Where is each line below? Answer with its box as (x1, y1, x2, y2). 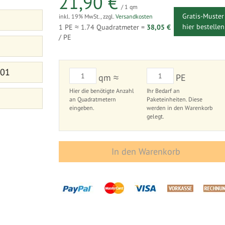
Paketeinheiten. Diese (146, 95, 202, 103)
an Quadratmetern (69, 95, 117, 103)
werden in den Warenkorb (146, 104, 212, 111)
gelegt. (146, 113, 164, 120)
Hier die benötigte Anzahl (69, 87, 135, 94)
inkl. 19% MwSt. (59, 13, 101, 20)
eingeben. (69, 104, 95, 111)
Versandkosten (116, 13, 153, 20)
